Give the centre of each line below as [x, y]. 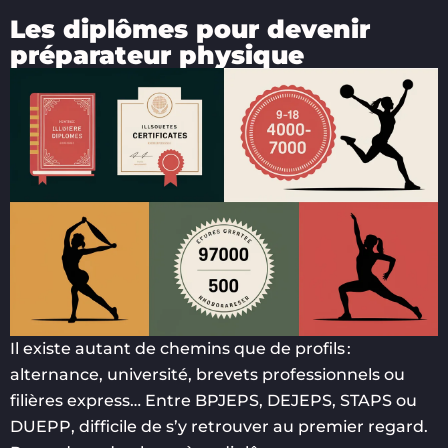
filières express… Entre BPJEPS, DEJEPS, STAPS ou [213, 400]
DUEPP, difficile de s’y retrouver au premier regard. [219, 426]
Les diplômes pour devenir [190, 29]
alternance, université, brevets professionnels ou [207, 374]
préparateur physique [157, 55]
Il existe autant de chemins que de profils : [180, 348]
